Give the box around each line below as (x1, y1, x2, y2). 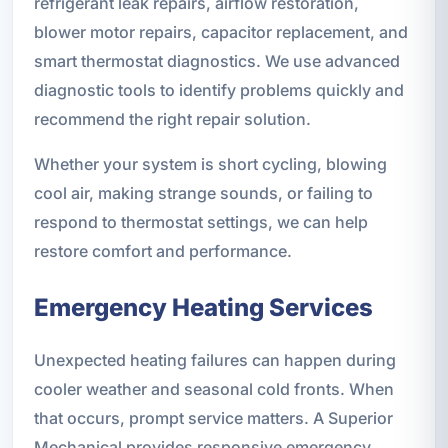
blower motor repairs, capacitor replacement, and (33, 21, 408, 42)
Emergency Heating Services (33, 292, 373, 322)
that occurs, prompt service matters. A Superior (33, 407, 393, 428)
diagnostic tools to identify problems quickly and (33, 79, 404, 100)
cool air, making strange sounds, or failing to (33, 182, 373, 203)
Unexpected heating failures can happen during (33, 349, 396, 370)
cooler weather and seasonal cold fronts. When (33, 378, 394, 399)
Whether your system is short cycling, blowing (33, 153, 387, 174)
